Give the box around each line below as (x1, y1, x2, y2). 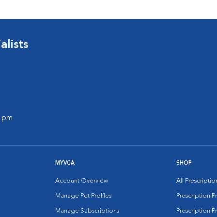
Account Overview (55, 178, 108, 184)
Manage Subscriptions (55, 208, 119, 214)
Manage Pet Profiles (55, 193, 111, 199)
